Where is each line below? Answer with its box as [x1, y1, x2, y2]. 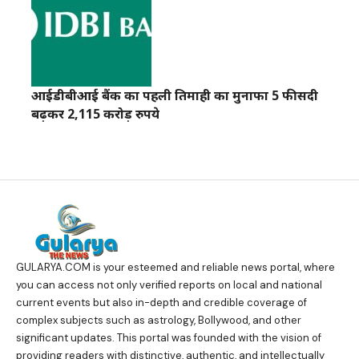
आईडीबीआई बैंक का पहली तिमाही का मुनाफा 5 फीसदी [31, 87, 318, 104]
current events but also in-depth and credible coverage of [16, 296, 307, 310]
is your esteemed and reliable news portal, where [91, 260, 335, 275]
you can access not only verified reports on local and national [16, 278, 322, 292]
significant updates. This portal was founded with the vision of [16, 331, 321, 345]
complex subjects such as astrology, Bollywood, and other [16, 313, 301, 328]
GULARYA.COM [16, 260, 91, 275]
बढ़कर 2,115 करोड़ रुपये [31, 105, 159, 123]
